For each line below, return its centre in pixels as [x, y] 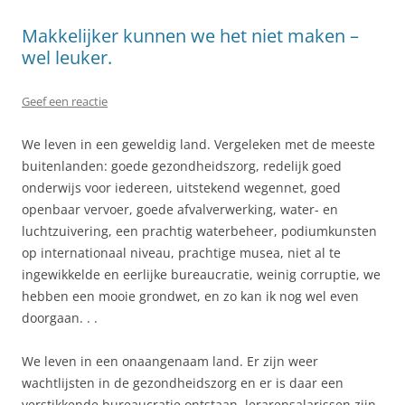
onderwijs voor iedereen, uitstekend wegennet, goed [181, 187]
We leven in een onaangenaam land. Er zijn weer [170, 361]
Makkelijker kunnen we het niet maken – [190, 35]
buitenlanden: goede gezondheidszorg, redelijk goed [182, 165]
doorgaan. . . [60, 317]
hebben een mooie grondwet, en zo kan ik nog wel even [190, 296]
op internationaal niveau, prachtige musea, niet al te [181, 252]
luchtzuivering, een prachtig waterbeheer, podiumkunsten [199, 231]
